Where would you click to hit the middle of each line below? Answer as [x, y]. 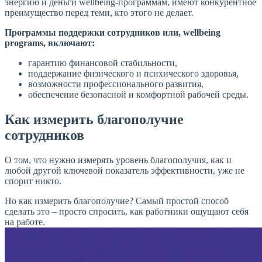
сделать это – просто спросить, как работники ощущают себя [127, 212]
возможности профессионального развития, [116, 84]
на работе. [25, 222]
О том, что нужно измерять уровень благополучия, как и [118, 160]
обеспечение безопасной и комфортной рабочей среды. [138, 95]
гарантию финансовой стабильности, [103, 63]
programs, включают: [50, 43]
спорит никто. [33, 181]
